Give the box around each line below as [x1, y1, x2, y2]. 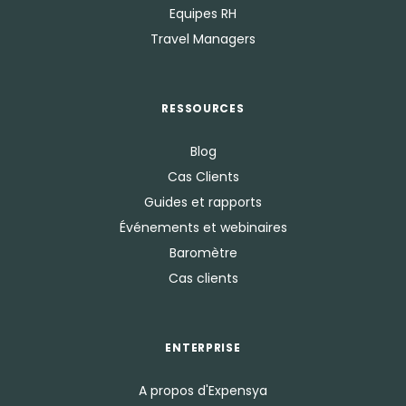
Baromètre [169, 244, 237, 263]
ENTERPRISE [165, 340, 241, 356]
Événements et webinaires [119, 218, 287, 237]
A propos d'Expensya [139, 382, 267, 401]
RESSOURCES [161, 101, 245, 117]
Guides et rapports [144, 193, 262, 212]
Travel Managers [150, 30, 256, 49]
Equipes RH [169, 5, 237, 24]
